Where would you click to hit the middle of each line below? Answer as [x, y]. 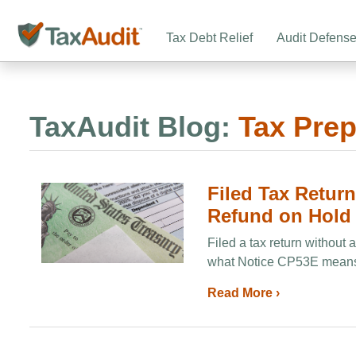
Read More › [244, 293]
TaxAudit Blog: [130, 127]
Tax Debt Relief [209, 38]
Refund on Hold [280, 216]
